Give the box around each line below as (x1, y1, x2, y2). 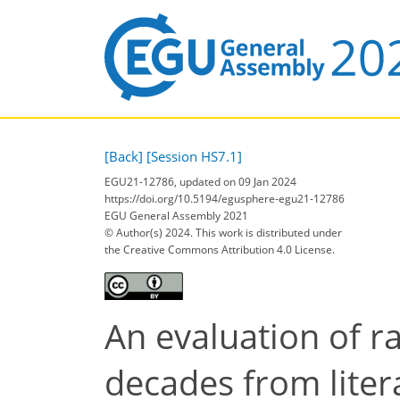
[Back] (104, 146, 143, 165)
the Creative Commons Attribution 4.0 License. (104, 242, 335, 258)
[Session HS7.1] (146, 146, 242, 165)
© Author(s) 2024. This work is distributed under (104, 225, 342, 241)
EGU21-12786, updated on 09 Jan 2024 (104, 174, 296, 190)
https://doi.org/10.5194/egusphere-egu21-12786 (104, 191, 345, 207)
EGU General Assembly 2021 (104, 208, 248, 224)
